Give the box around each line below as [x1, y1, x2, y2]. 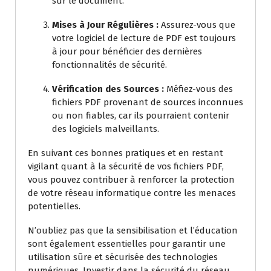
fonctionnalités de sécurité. [52, 59, 167, 70]
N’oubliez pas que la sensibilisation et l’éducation [28, 225, 238, 236]
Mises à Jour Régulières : [52, 19, 158, 30]
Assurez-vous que [158, 19, 235, 30]
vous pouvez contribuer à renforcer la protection [28, 174, 235, 185]
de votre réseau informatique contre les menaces [28, 188, 236, 198]
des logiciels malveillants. [52, 123, 159, 134]
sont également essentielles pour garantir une [28, 238, 226, 249]
